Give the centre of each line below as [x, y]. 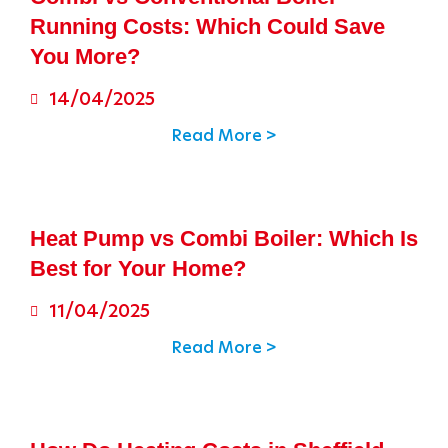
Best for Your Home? [138, 268]
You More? [85, 56]
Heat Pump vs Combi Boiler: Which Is [224, 238]
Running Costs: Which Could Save [207, 26]
